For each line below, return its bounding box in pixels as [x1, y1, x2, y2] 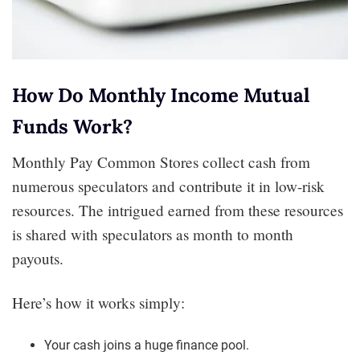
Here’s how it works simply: [12, 292, 185, 313]
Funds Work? [12, 113, 133, 139]
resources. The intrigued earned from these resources [12, 199, 343, 220]
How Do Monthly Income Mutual [12, 82, 309, 108]
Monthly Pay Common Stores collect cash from [12, 151, 310, 172]
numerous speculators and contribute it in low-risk [12, 175, 325, 196]
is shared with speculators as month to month [12, 223, 293, 244]
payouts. [12, 247, 63, 268]
